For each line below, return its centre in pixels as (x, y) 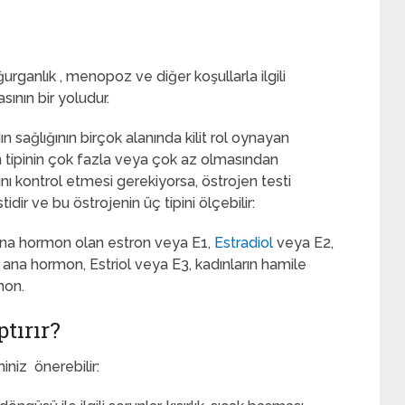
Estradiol (244, 243)
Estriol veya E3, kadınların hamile (198, 264)
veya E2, (303, 243)
